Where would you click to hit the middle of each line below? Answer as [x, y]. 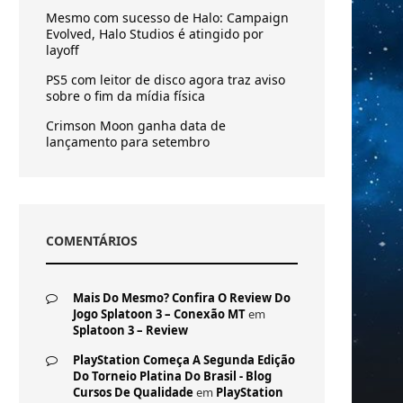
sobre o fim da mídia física [125, 96]
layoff [63, 50]
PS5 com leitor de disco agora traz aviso [166, 80]
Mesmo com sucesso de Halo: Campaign [167, 18]
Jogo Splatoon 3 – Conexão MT [159, 314]
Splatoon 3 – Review [130, 330]
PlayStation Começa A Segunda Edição [184, 360]
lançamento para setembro [128, 142]
